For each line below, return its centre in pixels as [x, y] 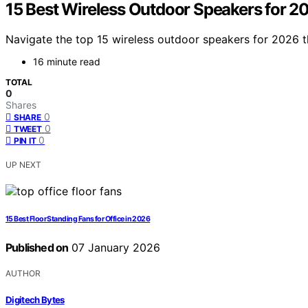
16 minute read [67, 62]
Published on [37, 248]
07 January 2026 [114, 248]
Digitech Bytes [35, 299]
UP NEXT [23, 165]
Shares [21, 105]
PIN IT [25, 141]
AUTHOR [23, 274]
